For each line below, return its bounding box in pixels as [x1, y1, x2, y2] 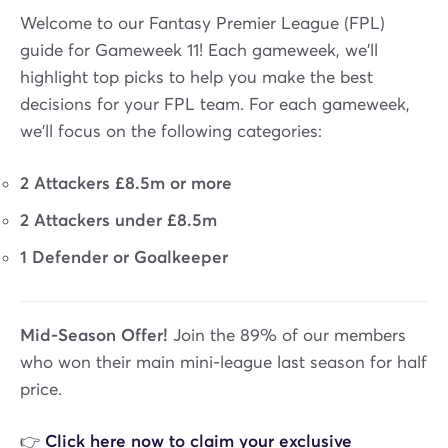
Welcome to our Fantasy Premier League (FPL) [20, 12, 385, 34]
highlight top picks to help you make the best [20, 66, 373, 88]
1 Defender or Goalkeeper [20, 246, 228, 268]
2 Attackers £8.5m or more [20, 172, 232, 194]
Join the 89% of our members [168, 324, 406, 346]
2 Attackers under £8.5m [20, 209, 217, 231]
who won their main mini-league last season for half [20, 351, 427, 373]
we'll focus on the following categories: [20, 120, 322, 142]
